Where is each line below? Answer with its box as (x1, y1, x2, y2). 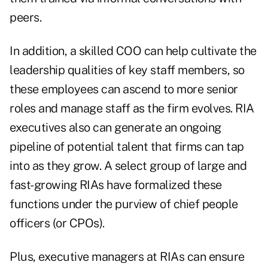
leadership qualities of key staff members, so (10, 63, 245, 78)
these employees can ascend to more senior (10, 82, 238, 97)
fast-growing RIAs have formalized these (10, 178, 222, 193)
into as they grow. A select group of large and (10, 159, 246, 173)
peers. (10, 10, 41, 25)
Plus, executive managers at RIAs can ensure (10, 249, 245, 264)
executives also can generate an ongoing (10, 120, 221, 135)
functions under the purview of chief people (10, 197, 238, 212)
